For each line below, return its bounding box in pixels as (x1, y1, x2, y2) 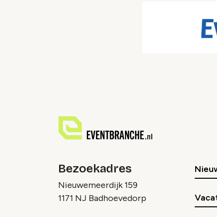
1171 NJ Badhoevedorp (58, 193, 146, 204)
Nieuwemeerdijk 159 (58, 180, 138, 191)
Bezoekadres (58, 162, 132, 176)
